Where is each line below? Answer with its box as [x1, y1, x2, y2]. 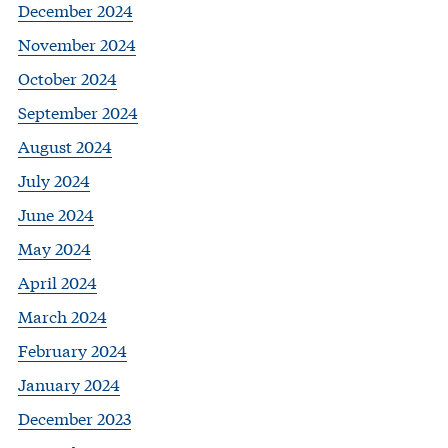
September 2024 [18, 100, 138, 124]
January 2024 [18, 372, 120, 396]
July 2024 [18, 168, 90, 192]
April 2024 [18, 270, 97, 294]
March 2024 [18, 304, 107, 328]
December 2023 [18, 406, 131, 430]
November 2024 [18, 32, 136, 56]
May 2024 [18, 236, 91, 260]
